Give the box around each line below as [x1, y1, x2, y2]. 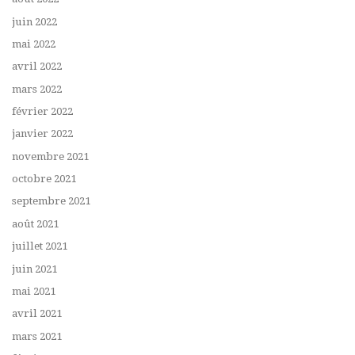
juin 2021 [12, 262, 57, 275]
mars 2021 [12, 330, 62, 342]
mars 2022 [12, 82, 62, 95]
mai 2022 [12, 37, 55, 50]
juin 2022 [12, 15, 57, 28]
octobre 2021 [12, 173, 76, 185]
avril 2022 [12, 60, 62, 73]
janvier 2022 [12, 128, 73, 140]
